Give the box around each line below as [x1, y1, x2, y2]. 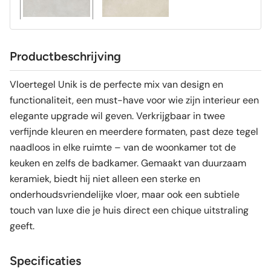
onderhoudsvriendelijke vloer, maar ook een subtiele [10, 188, 240, 201]
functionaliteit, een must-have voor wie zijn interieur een [10, 94, 259, 107]
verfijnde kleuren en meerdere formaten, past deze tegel [10, 125, 258, 139]
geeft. [10, 220, 34, 233]
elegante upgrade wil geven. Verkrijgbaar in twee [10, 109, 225, 123]
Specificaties [10, 253, 81, 269]
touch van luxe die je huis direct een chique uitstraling [10, 204, 249, 217]
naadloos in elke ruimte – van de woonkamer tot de [10, 141, 236, 154]
